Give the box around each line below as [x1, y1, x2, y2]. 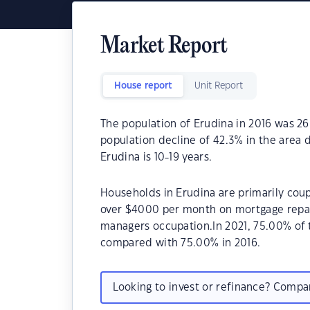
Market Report [100, 35, 228, 59]
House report [114, 82, 172, 90]
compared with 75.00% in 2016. [100, 238, 261, 248]
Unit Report [194, 82, 243, 90]
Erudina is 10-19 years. [100, 152, 212, 163]
